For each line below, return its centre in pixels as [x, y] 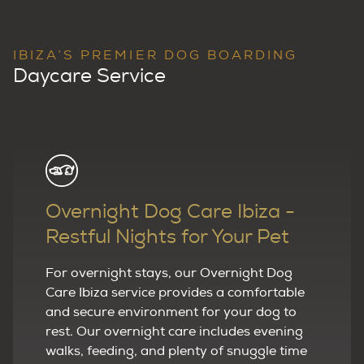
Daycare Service [89, 76]
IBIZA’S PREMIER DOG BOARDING [156, 55]
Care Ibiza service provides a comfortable [175, 292]
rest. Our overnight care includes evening [174, 331]
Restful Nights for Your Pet [167, 237]
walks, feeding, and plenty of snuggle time [176, 351]
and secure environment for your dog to [171, 312]
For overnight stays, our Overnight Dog [169, 273]
